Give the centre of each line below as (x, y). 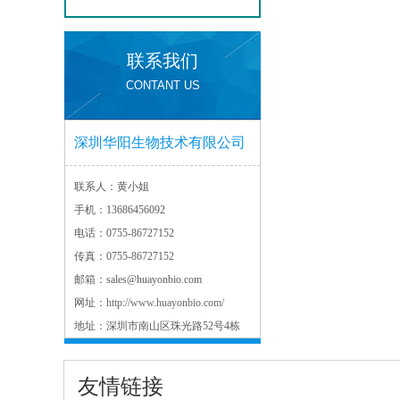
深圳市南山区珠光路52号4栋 (173, 326)
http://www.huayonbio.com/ (165, 303)
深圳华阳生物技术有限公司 (160, 142)
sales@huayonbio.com (154, 279)
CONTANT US (162, 85)
